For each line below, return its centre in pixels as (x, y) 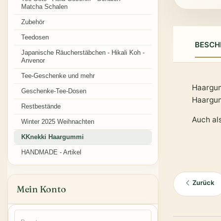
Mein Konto (41, 189)
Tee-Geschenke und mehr (58, 76)
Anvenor (33, 60)
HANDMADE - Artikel (51, 152)
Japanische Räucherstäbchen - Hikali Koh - (83, 53)
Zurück (203, 183)
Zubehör (33, 22)
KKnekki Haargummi (53, 137)
